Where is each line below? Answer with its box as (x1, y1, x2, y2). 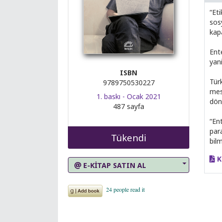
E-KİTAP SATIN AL (81, 160, 146, 170)
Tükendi (111, 131, 146, 144)
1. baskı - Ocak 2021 (96, 92, 161, 102)
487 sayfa (113, 102, 144, 111)
